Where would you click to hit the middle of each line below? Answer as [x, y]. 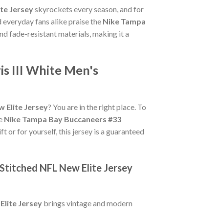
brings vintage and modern [87, 203]
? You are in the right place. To [97, 107]
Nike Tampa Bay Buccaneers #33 [63, 119]
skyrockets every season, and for [88, 9]
